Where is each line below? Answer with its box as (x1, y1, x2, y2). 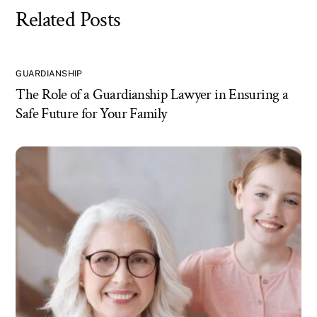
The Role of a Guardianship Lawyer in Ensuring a (16, 84, 289, 104)
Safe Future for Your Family (16, 103, 167, 123)
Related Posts (16, 6, 121, 35)
